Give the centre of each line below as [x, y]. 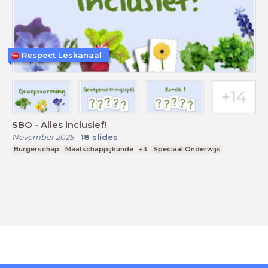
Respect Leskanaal [62, 55]
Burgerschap [37, 149]
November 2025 [43, 137]
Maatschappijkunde [99, 149]
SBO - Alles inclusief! [59, 124]
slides [105, 137]
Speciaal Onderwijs [187, 149]
